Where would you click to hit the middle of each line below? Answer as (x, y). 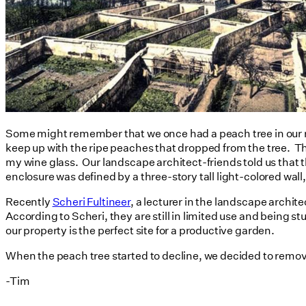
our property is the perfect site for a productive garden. (140, 230)
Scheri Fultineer (92, 201)
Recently (29, 201)
